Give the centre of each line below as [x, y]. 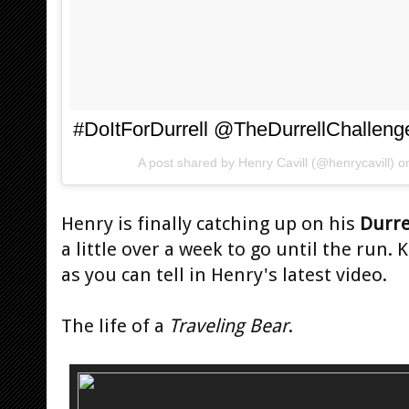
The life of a [115, 325]
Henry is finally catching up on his [210, 223]
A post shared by [188, 162]
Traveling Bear [229, 325]
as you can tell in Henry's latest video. [224, 274]
